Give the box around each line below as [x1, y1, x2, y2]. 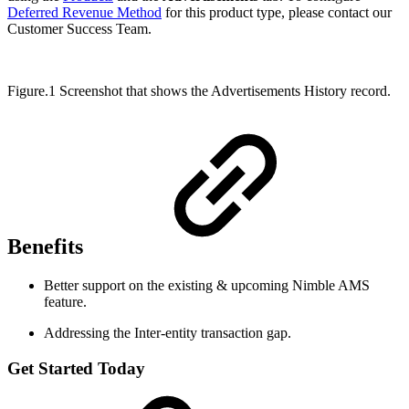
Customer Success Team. [7, 20, 152, 37]
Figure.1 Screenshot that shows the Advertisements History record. [7, 82, 391, 99]
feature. [44, 294, 87, 310]
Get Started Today [7, 359, 145, 379]
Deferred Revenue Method [7, 4, 162, 20]
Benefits [7, 235, 89, 259]
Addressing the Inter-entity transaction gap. [44, 325, 291, 341]
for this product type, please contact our [162, 4, 392, 20]
